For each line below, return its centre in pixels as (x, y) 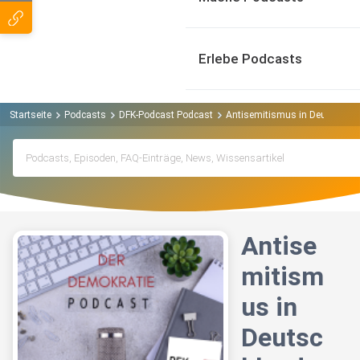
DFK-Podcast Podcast (166, 115)
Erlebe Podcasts (250, 59)
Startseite (31, 115)
